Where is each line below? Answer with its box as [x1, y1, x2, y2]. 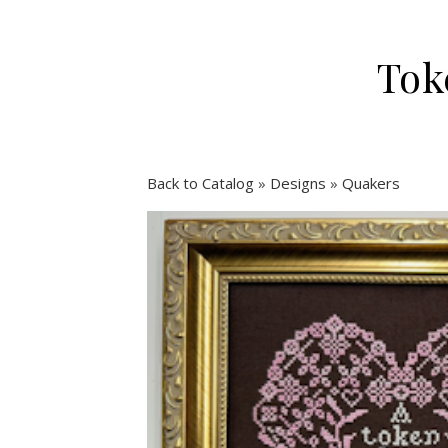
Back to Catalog [147, 173, 258, 193]
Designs [270, 173, 330, 193]
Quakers [342, 173, 400, 193]
